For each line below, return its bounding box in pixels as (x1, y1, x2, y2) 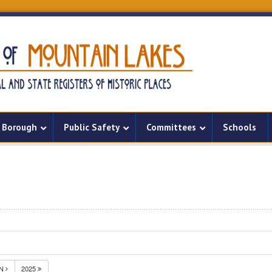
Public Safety (64, 121, 120, 133)
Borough (2, 121, 37, 133)
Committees (146, 121, 196, 133)
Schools (223, 121, 256, 133)
